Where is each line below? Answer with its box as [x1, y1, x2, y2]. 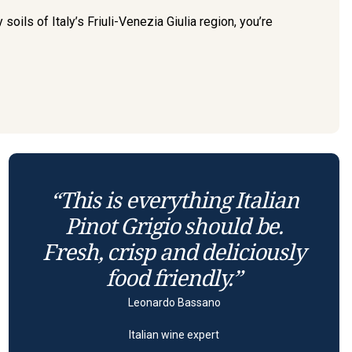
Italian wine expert [129, 328, 220, 342]
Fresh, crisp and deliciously [42, 236, 306, 267]
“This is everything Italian [49, 185, 299, 215]
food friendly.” [106, 262, 243, 293]
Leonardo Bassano [127, 296, 221, 310]
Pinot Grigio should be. [65, 211, 284, 241]
